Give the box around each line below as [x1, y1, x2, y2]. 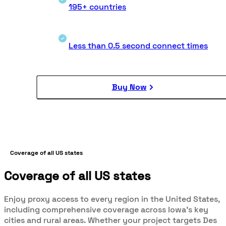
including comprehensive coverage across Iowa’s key [4, 204, 208, 215]
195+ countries [69, 1, 126, 12]
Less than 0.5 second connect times [69, 40, 208, 51]
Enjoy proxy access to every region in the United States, [4, 193, 220, 204]
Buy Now [111, 81, 147, 92]
